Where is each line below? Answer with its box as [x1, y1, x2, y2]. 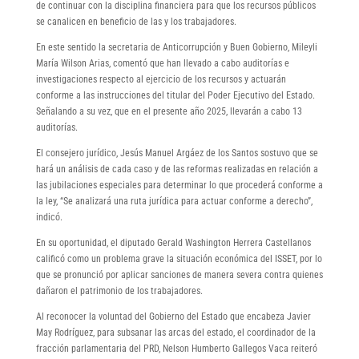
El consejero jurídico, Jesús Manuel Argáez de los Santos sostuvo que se [35, 147, 318, 159]
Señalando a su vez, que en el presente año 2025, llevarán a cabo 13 [35, 105, 302, 117]
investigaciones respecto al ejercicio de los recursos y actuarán [35, 73, 286, 85]
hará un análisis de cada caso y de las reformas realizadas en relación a [35, 163, 318, 175]
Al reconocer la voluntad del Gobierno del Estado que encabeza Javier [35, 310, 311, 322]
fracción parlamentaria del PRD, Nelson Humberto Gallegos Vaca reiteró [35, 342, 317, 354]
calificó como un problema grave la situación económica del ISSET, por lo [35, 252, 322, 264]
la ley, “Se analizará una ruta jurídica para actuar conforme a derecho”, [35, 195, 313, 207]
